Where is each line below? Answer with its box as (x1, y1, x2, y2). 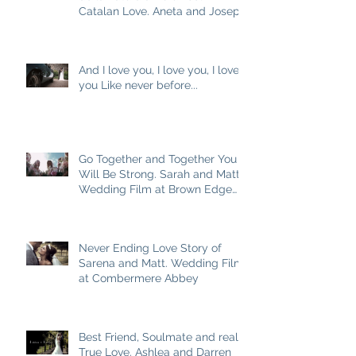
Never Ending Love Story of (79, 241, 222, 254)
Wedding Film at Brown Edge (79, 182, 232, 195)
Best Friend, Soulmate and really (79, 330, 248, 343)
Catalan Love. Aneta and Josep (79, 4, 240, 17)
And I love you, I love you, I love (79, 63, 239, 76)
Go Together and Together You (79, 152, 237, 165)
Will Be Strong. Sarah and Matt (79, 167, 240, 180)
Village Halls (79, 197, 145, 211)
